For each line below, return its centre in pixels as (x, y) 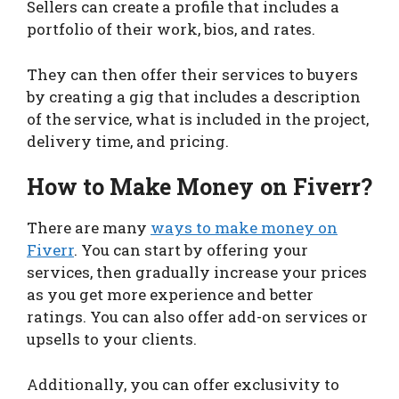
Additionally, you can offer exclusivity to (183, 384)
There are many (89, 228)
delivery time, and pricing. (128, 141)
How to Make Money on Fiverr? (199, 187)
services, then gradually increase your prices (197, 273)
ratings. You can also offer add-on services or (197, 317)
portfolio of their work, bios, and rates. (171, 29)
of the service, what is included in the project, (198, 118)
